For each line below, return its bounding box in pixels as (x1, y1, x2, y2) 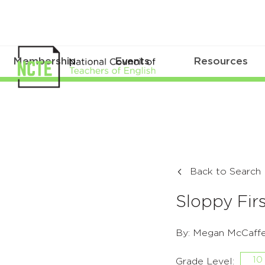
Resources (193, 56, 248, 67)
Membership (12, 56, 76, 67)
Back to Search (190, 167, 261, 177)
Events (115, 56, 150, 67)
